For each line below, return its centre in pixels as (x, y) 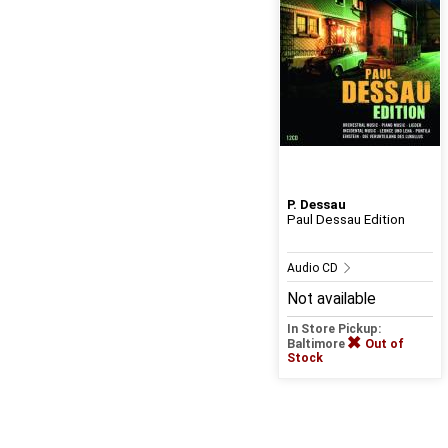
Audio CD (313, 268)
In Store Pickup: (334, 329)
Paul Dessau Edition (345, 220)
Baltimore (317, 344)
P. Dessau (316, 205)
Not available (331, 299)
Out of (384, 344)
